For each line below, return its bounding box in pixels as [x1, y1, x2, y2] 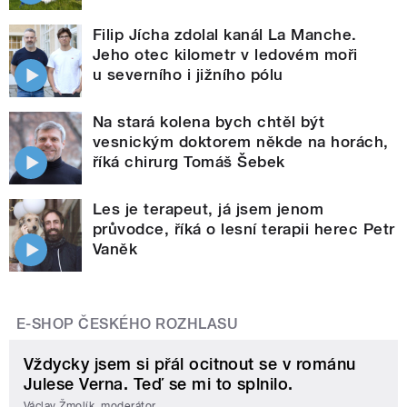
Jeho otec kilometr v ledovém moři [93, 45, 358, 65]
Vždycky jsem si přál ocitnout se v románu [24, 354, 356, 374]
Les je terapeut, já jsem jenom [93, 200, 324, 219]
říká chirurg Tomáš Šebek [93, 153, 285, 172]
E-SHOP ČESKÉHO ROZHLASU [16, 315, 239, 333]
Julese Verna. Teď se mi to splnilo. [24, 374, 293, 394]
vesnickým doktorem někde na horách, [93, 133, 389, 152]
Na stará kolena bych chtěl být [93, 113, 325, 132]
